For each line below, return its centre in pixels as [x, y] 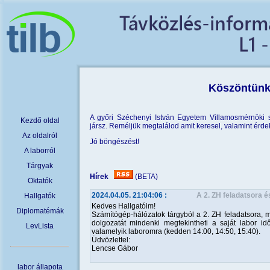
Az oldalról [40, 136]
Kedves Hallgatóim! [123, 206]
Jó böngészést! [114, 142]
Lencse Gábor [115, 248]
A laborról [40, 151]
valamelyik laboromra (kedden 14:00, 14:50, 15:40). [176, 231]
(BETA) [145, 177]
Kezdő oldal [40, 121]
